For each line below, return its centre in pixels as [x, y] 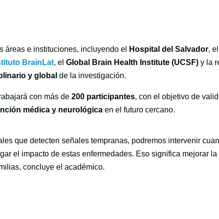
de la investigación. [92, 76]
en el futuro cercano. [139, 110]
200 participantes [103, 97]
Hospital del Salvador [169, 49]
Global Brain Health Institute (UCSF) [132, 62]
